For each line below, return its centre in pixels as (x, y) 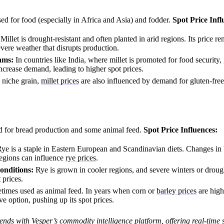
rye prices (81, 158)
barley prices (176, 191)
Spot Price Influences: (180, 130)
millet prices (60, 81)
